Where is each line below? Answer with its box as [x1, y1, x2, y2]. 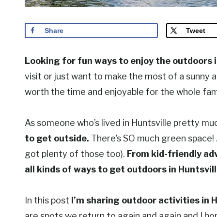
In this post [25, 195, 71, 206]
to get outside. [25, 133, 89, 144]
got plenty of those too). [25, 149, 127, 159]
